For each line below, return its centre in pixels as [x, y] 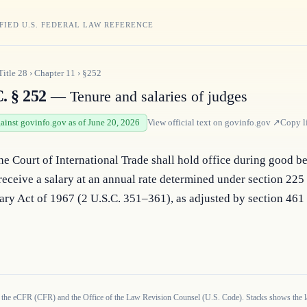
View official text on [186, 122]
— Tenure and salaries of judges [147, 97]
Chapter [50, 73]
